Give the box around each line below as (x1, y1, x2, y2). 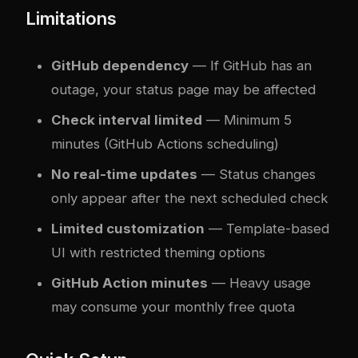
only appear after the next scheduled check (51, 189, 328, 206)
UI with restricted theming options (51, 244, 265, 261)
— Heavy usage (208, 274, 311, 291)
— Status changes (197, 165, 316, 182)
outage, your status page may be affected (51, 81, 316, 97)
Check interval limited (51, 111, 202, 128)
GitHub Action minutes (51, 274, 208, 291)
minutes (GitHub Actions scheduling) (51, 135, 279, 152)
